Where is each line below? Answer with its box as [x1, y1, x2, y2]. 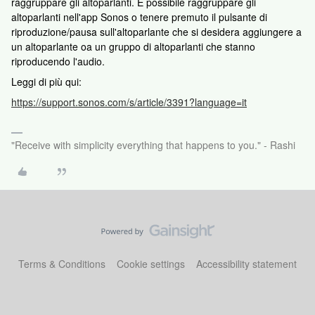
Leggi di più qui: [11, 75, 82, 89]
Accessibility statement [196, 257, 297, 271]
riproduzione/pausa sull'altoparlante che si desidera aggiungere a [11, 25, 302, 39]
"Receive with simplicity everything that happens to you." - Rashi [11, 138, 295, 152]
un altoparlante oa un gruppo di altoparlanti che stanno [11, 39, 255, 53]
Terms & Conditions [18, 257, 105, 271]
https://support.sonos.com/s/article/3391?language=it [11, 95, 247, 109]
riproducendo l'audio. [11, 54, 105, 68]
